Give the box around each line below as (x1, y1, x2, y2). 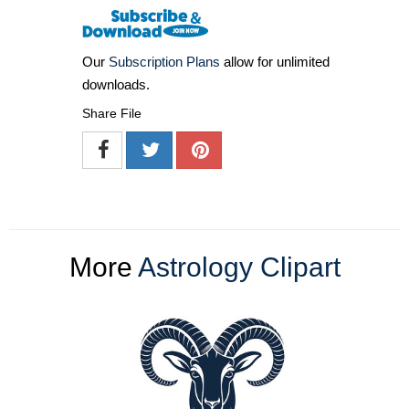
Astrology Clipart (137, 252, 341, 283)
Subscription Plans (109, 54, 220, 70)
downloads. (82, 77, 150, 93)
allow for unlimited (220, 54, 330, 70)
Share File (82, 106, 142, 121)
